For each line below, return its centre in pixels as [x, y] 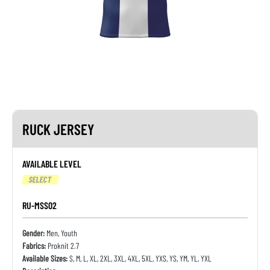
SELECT [40, 180]
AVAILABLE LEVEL [52, 164]
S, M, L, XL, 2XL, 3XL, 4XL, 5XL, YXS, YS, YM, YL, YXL [140, 259]
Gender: [33, 233]
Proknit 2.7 [62, 246]
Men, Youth [61, 233]
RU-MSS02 [39, 206]
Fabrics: [34, 246]
